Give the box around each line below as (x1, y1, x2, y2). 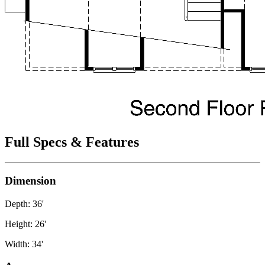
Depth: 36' (5, 198, 44, 209)
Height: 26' (5, 218, 46, 229)
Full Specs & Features (5, 134, 139, 150)
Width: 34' (5, 238, 43, 249)
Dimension (5, 174, 56, 187)
